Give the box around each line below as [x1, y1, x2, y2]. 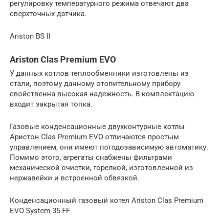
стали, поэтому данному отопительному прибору [10, 79, 180, 88]
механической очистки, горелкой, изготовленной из [10, 163, 193, 172]
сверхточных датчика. [10, 9, 87, 18]
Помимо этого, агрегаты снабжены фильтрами [10, 153, 172, 162]
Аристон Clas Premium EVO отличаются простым [10, 132, 179, 141]
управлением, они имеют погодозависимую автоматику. [10, 142, 208, 152]
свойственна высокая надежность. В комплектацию [10, 89, 194, 98]
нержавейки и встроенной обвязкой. [10, 173, 139, 182]
